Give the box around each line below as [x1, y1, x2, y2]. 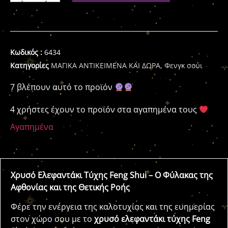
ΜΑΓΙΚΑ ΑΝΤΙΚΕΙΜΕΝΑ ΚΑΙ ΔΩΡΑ [51, 61, 160, 70]
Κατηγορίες [10, 61, 49, 70]
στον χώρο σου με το [11, 213, 94, 225]
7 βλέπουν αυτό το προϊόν [10, 81, 115, 93]
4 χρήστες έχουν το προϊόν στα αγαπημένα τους [10, 104, 199, 115]
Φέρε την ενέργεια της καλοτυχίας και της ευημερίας [11, 201, 215, 213]
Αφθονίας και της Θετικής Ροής [11, 182, 130, 193]
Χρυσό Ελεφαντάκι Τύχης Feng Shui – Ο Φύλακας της [11, 169, 213, 181]
